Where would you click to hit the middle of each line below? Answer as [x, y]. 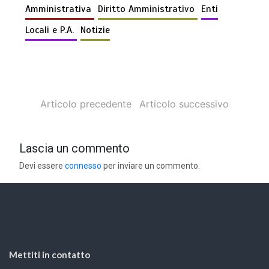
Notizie [95, 30]
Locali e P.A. [51, 30]
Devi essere [42, 166]
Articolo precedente [86, 104]
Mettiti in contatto [50, 255]
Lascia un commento [75, 149]
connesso [83, 166]
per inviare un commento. [151, 166]
